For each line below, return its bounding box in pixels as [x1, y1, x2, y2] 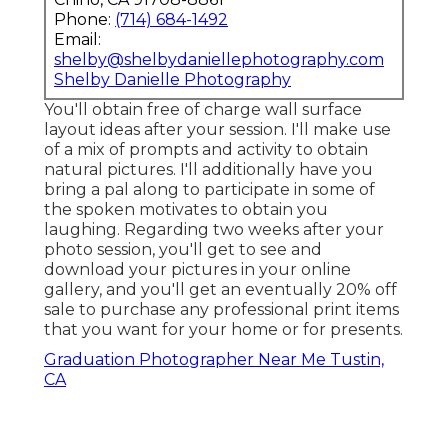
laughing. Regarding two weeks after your [44, 219, 384, 239]
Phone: [54, 9, 115, 29]
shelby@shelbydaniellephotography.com [54, 49, 384, 69]
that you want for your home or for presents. [44, 319, 403, 339]
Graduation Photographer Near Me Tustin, [44, 349, 384, 369]
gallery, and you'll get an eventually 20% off [44, 279, 397, 299]
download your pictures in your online [44, 259, 351, 279]
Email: [54, 29, 101, 49]
